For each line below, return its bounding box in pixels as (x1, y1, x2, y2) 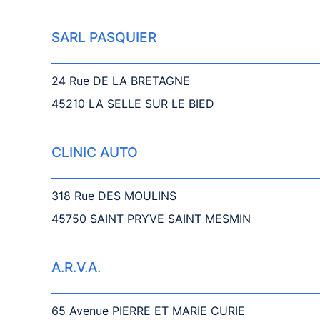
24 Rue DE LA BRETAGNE (51, 74, 190, 88)
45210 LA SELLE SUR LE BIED (51, 96, 214, 111)
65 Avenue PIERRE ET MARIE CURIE (51, 304, 245, 318)
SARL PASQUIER (51, 29, 156, 46)
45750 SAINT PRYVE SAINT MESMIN (51, 211, 251, 226)
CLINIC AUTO (51, 144, 138, 161)
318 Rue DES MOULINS (51, 189, 176, 203)
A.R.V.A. (51, 259, 101, 276)
